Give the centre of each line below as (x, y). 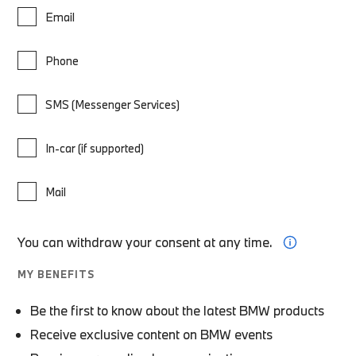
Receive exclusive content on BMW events (152, 334)
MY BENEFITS (56, 274)
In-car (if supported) (95, 148)
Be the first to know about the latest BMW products (178, 310)
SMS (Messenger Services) (113, 104)
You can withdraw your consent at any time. (145, 242)
